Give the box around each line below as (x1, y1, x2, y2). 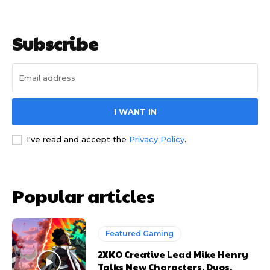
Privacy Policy (129, 134, 184, 145)
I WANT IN (113, 107, 157, 117)
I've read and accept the (27, 134, 129, 145)
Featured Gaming (105, 229, 174, 239)
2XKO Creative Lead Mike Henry (98, 248, 249, 261)
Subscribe (12, 31, 98, 56)
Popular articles (12, 183, 155, 209)
